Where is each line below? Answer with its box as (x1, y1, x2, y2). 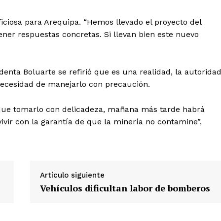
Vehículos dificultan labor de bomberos (39, 182, 210, 194)
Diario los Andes (94, 82, 205, 100)
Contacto (94, 125, 127, 134)
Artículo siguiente (39, 171, 105, 180)
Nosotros (94, 110, 125, 119)
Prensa (94, 140, 118, 149)
